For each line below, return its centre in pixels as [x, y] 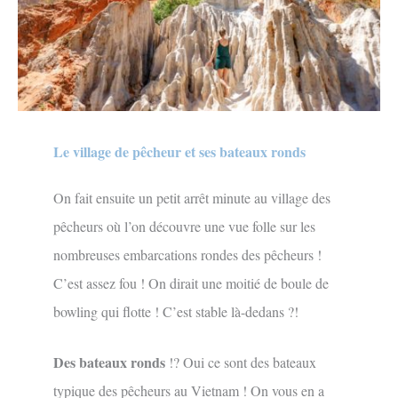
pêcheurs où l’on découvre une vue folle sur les [184, 226]
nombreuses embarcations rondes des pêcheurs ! [187, 254]
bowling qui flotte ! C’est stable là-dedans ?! [176, 311]
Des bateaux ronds [109, 362]
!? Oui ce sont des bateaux [241, 362]
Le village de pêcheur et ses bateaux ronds [179, 151]
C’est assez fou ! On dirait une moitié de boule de [191, 283]
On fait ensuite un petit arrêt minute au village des [192, 197]
